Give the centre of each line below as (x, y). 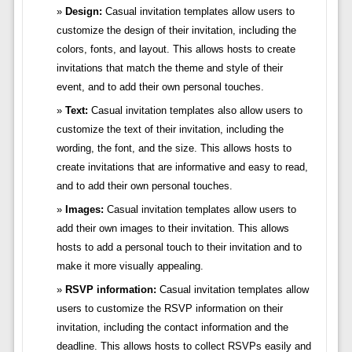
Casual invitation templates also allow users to (195, 111)
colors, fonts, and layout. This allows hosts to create (176, 49)
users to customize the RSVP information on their (169, 309)
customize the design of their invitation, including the (176, 31)
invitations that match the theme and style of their (169, 68)
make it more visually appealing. (130, 266)
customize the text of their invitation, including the (170, 130)
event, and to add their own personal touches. (160, 87)
